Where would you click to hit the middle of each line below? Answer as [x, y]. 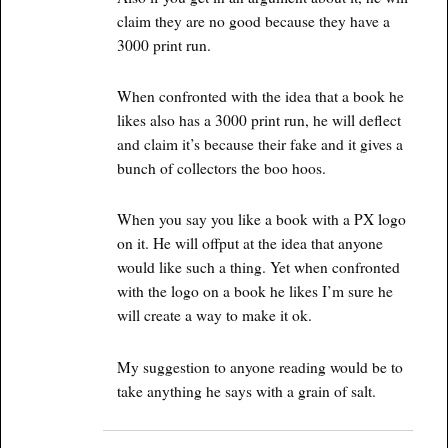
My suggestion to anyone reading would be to [259, 366]
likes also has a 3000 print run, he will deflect [258, 120]
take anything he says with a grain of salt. [246, 390]
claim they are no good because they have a [253, 21]
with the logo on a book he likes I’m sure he [254, 291]
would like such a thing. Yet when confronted [258, 267]
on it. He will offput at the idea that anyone [249, 243]
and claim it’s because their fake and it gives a [259, 144]
